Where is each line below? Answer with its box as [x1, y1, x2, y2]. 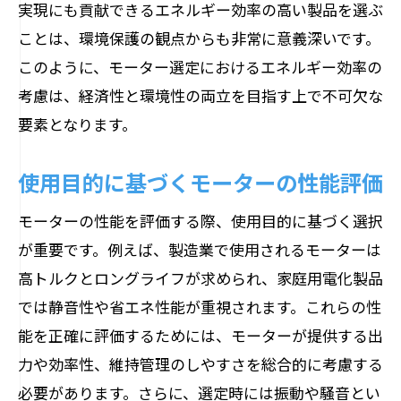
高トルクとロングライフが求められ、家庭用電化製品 [18, 267, 383, 289]
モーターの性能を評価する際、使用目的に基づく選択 [18, 209, 383, 232]
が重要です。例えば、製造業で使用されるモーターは [18, 238, 381, 260]
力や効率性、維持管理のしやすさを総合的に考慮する [18, 353, 383, 375]
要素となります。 [18, 113, 137, 135]
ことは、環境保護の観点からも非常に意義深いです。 [18, 27, 380, 49]
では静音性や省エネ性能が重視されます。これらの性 [18, 295, 381, 318]
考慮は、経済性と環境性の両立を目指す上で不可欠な [18, 84, 383, 107]
